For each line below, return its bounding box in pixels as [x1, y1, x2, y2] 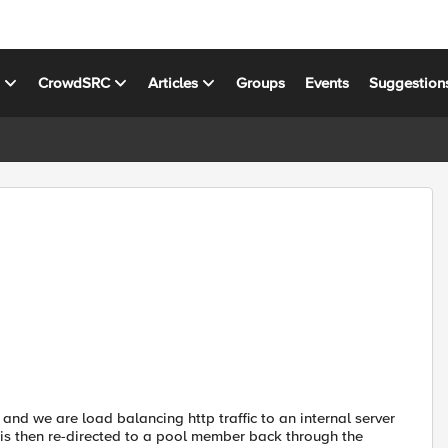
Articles [148, 73, 199, 92]
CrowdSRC [38, 73, 111, 92]
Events [305, 73, 350, 92]
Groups [236, 73, 286, 92]
